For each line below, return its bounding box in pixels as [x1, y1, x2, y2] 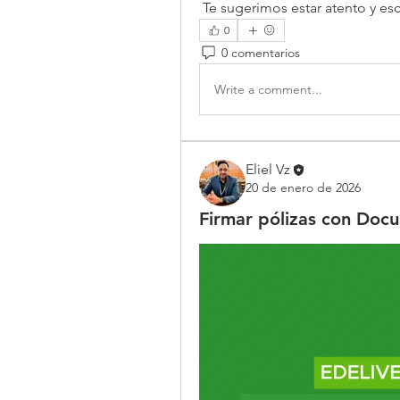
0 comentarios [221, 44, 300, 61]
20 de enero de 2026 [246, 179, 361, 196]
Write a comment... [214, 80, 322, 97]
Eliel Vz [246, 161, 290, 179]
